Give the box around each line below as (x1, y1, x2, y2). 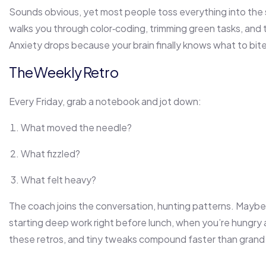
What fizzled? (21, 147, 80, 160)
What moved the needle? (21, 121, 132, 134)
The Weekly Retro (9, 63, 119, 81)
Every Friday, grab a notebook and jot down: (9, 95, 201, 108)
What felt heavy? (21, 173, 96, 186)
